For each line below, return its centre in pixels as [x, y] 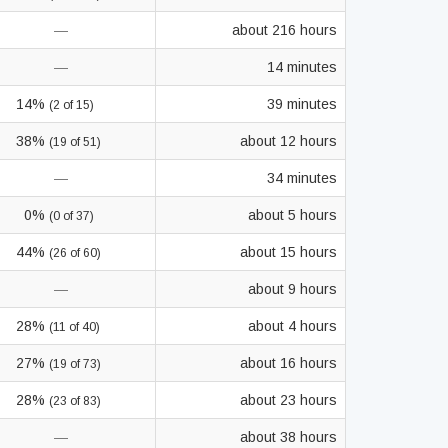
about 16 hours [288, 363]
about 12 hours [288, 141]
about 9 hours [292, 289]
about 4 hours [292, 326]
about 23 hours [288, 400]
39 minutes [302, 104]
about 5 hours [292, 215]
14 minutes [302, 67]
